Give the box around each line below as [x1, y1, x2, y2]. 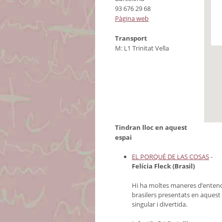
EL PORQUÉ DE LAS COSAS [131, 152, 209, 162]
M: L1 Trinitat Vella [115, 44, 169, 53]
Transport [115, 34, 147, 43]
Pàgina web [115, 14, 149, 23]
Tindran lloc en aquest [115, 123, 187, 132]
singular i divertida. [131, 200, 187, 209]
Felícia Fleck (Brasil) [131, 162, 195, 171]
